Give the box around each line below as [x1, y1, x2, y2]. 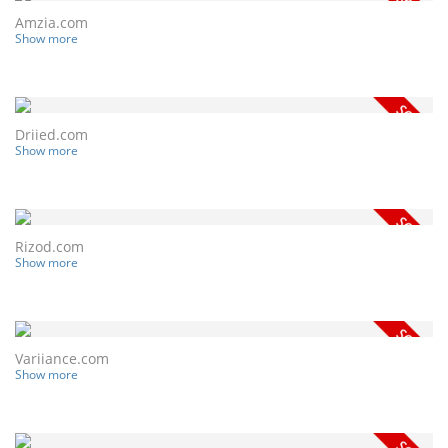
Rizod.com [15, 236, 84, 256]
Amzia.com [15, 12, 88, 32]
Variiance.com [15, 348, 109, 368]
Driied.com [15, 124, 88, 144]
